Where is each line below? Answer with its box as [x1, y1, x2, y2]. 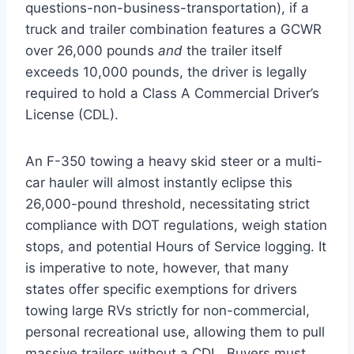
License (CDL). [25, 106, 119, 122]
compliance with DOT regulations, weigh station [25, 217, 327, 233]
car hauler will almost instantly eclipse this [25, 174, 292, 190]
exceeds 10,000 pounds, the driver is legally [25, 63, 307, 80]
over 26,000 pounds [25, 42, 158, 58]
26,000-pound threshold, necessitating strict [25, 195, 310, 212]
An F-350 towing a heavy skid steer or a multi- [25, 153, 322, 169]
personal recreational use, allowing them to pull [25, 323, 325, 340]
